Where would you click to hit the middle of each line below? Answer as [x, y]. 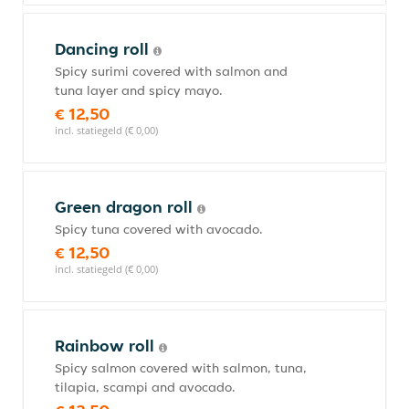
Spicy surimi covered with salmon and [171, 71]
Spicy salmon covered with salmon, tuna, [181, 368]
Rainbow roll [107, 346]
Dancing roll [104, 49]
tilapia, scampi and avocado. [145, 387]
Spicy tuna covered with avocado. [159, 229]
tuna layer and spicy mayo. [139, 90]
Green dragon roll [126, 207]
